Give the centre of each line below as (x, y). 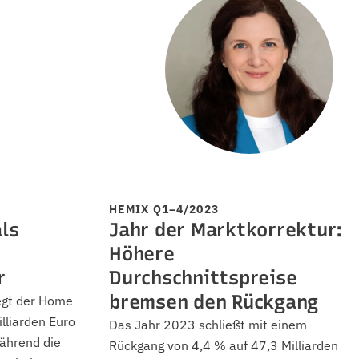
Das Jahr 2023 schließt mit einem (208, 325)
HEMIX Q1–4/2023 (164, 209)
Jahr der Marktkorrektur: (226, 230)
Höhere (142, 254)
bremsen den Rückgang (214, 302)
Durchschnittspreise (203, 278)
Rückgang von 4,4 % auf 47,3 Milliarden (224, 345)
